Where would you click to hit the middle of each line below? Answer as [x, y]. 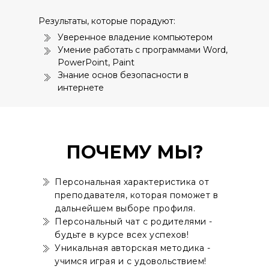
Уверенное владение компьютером [135, 37]
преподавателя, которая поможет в [136, 195]
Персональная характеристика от [132, 182]
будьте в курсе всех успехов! [122, 235]
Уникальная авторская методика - [133, 248]
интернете [81, 88]
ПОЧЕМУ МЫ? [135, 152]
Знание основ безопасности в [123, 75]
